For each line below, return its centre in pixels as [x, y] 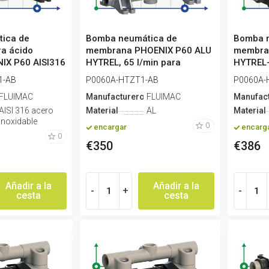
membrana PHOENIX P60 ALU [148, 50]
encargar [110, 127]
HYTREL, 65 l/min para [133, 62]
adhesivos [107, 74]
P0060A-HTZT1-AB [122, 80]
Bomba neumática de [131, 38]
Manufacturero [115, 96]
